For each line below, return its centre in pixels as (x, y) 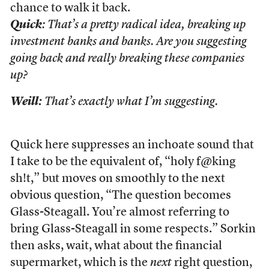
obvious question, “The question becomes (120, 196)
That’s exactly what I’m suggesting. (130, 102)
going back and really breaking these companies (127, 59)
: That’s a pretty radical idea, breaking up (144, 25)
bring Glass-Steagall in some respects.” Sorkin (133, 229)
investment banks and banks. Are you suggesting (128, 42)
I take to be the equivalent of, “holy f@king (123, 162)
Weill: (26, 102)
